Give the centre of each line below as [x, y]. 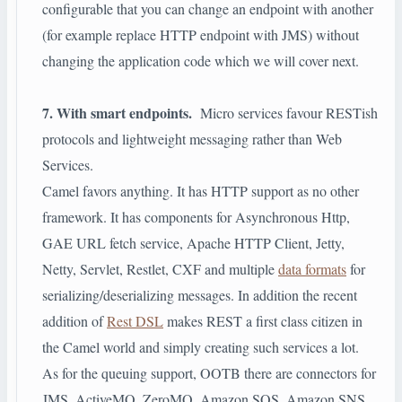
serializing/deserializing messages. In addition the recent [200, 295]
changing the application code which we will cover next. [201, 61]
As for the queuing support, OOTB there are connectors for [209, 373]
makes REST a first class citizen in [263, 321]
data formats [312, 269]
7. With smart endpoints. [121, 113]
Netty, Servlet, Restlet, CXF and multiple [160, 269]
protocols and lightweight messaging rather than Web [192, 139]
